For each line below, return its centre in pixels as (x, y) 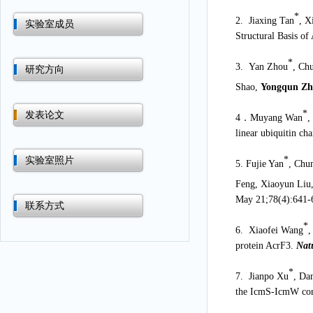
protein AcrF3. (265, 245)
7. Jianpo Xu (262, 277)
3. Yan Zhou (261, 67)
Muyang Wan (276, 117)
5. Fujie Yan (259, 164)
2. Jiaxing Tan (264, 20)
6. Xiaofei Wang (269, 230)
